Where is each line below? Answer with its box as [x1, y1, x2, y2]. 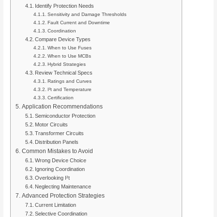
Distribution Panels [34, 139, 78, 145]
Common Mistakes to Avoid [21, 147, 93, 155]
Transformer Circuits [34, 130, 84, 136]
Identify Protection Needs [34, 2, 94, 9]
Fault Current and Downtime [47, 19, 110, 25]
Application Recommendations [21, 103, 103, 110]
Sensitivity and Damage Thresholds [47, 11, 127, 17]
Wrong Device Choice [34, 157, 86, 163]
